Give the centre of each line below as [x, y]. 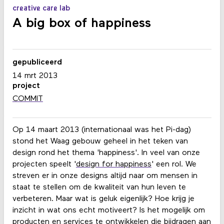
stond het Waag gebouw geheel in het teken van [100, 141]
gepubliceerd [37, 63]
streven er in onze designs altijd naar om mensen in [105, 176]
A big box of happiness [81, 23]
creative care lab [41, 8]
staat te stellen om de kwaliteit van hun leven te [99, 187]
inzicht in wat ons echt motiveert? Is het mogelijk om [108, 210]
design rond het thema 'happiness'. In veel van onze [106, 153]
